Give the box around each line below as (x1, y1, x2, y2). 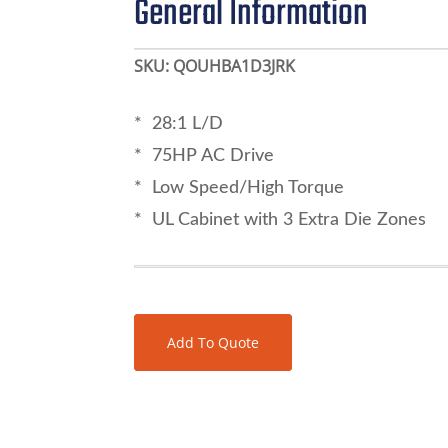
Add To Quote (167, 332, 260, 352)
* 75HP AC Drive (134, 146, 275, 165)
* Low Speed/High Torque (134, 178, 345, 197)
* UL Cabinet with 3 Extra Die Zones (134, 210, 427, 229)
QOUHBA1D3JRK (173, 55, 296, 77)
